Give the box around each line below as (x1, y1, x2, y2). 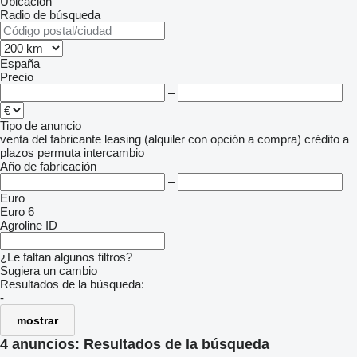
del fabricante (32, 132, 101, 146)
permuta (37, 146, 80, 159)
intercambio (84, 146, 144, 159)
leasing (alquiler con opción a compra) (104, 132, 301, 146)
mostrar (17, 314, 58, 327)
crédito (304, 132, 339, 146)
